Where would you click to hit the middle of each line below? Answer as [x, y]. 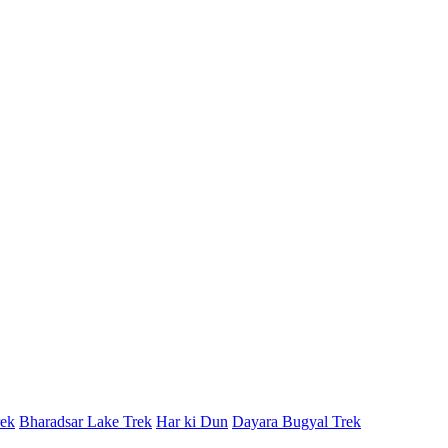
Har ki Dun [192, 421]
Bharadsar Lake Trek [85, 421]
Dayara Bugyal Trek [296, 421]
